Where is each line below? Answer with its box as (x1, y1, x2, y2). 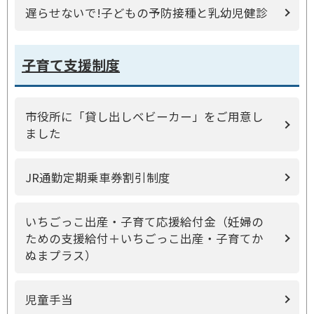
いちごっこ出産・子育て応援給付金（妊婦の (25, 213, 264, 230)
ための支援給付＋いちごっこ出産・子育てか (25, 230, 264, 247)
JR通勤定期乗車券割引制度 (25, 169, 170, 186)
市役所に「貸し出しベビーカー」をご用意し (25, 108, 264, 125)
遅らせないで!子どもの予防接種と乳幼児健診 (25, 4, 268, 21)
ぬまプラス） (25, 247, 97, 264)
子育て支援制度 (22, 55, 120, 75)
